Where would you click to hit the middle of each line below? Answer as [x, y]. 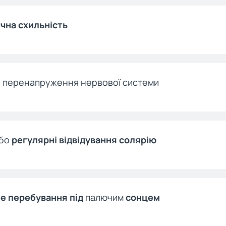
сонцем [143, 197]
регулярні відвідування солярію [84, 140]
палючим [105, 197]
